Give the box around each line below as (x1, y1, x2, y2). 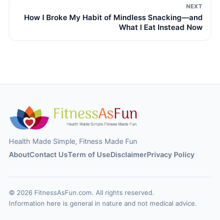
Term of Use (68, 150, 111, 159)
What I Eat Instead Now (118, 22, 203, 32)
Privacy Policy (147, 150, 195, 159)
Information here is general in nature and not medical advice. (9, 199, 197, 207)
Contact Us (29, 150, 68, 159)
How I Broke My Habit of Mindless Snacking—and (24, 12, 203, 22)
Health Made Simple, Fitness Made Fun (9, 137, 137, 145)
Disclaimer (110, 150, 147, 159)
